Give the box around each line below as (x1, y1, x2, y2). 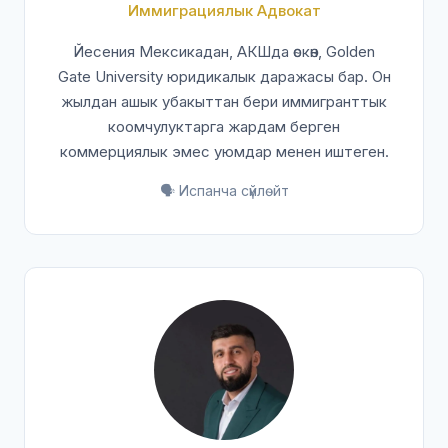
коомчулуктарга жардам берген (108, 117, 340, 136)
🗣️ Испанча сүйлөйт (159, 182, 289, 199)
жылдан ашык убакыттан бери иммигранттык (61, 92, 387, 111)
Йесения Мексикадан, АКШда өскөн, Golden (73, 42, 375, 61)
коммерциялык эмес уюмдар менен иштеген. (59, 142, 389, 161)
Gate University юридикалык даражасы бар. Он (57, 67, 391, 86)
